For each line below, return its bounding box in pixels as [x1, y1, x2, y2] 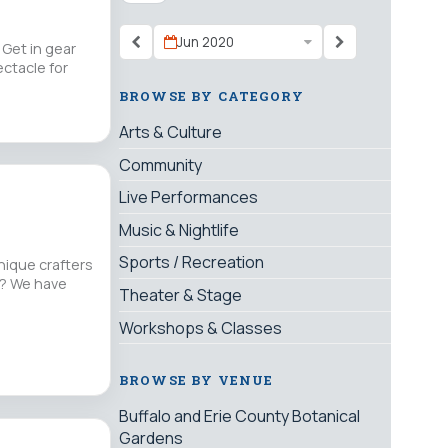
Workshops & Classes [119, 316, 282, 339]
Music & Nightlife [119, 218, 239, 241]
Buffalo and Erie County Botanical [119, 405, 360, 428]
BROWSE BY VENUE [119, 372, 274, 389]
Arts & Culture [119, 121, 222, 144]
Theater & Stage [119, 284, 242, 306]
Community [119, 153, 202, 176]
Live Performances [119, 186, 258, 209]
